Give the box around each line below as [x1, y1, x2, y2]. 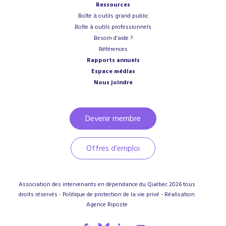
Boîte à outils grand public [78, 12, 148, 21]
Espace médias [91, 67, 135, 76]
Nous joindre [93, 78, 133, 87]
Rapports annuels [86, 56, 140, 65]
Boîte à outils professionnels [75, 23, 151, 32]
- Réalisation [159, 190, 195, 199]
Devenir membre [85, 113, 141, 125]
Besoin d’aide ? [93, 34, 133, 43]
